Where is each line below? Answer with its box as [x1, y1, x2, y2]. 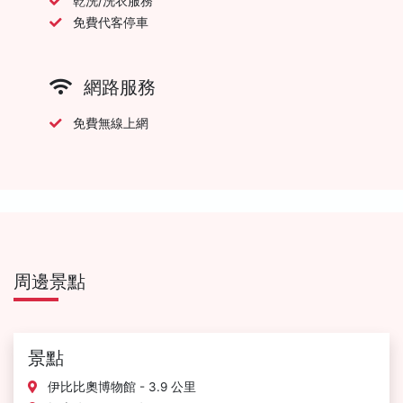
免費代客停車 [73, 14, 148, 30]
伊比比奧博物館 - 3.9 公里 [44, 380, 196, 394]
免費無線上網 [73, 115, 148, 130]
